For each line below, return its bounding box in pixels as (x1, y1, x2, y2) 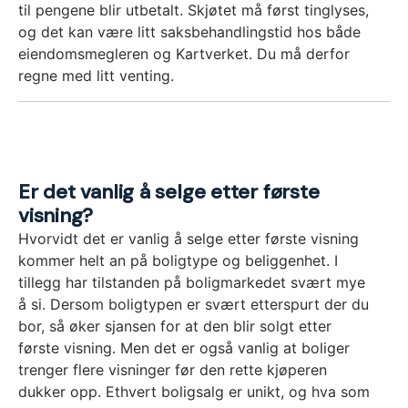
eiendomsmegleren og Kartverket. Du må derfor (18, 45, 350, 64)
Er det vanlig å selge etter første (18, 178, 320, 206)
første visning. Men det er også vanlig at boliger (18, 339, 350, 358)
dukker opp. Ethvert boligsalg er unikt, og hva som (18, 382, 370, 402)
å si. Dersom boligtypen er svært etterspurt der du (18, 295, 369, 314)
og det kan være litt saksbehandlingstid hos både (18, 23, 361, 42)
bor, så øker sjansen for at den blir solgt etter (18, 317, 331, 336)
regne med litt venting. (18, 66, 174, 86)
